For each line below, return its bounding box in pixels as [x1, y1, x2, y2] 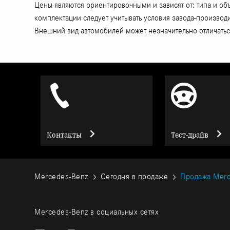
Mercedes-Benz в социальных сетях [34, 207, 159, 217]
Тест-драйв [171, 130, 209, 140]
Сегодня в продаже [100, 171, 168, 182]
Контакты [47, 130, 82, 140]
